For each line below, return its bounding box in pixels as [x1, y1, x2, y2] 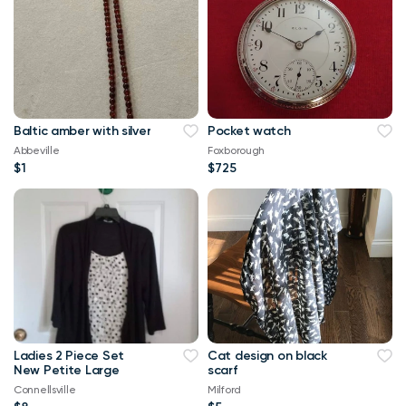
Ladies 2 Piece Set [14, 348, 124, 364]
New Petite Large [43, 362, 120, 379]
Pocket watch [208, 123, 291, 140]
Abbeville [14, 144, 60, 158]
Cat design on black [208, 348, 327, 364]
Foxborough [208, 144, 266, 158]
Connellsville [14, 383, 76, 397]
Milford [208, 383, 242, 397]
